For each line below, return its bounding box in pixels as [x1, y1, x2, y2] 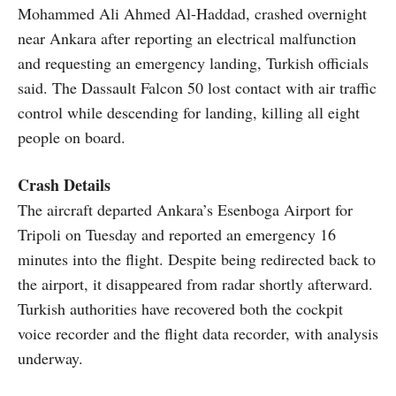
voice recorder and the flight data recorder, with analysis [18, 322, 378, 344]
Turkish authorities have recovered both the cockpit [18, 297, 343, 319]
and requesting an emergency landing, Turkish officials [18, 51, 369, 73]
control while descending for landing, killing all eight [18, 101, 360, 123]
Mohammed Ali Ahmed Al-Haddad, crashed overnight [18, 2, 367, 24]
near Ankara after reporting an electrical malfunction [18, 27, 356, 49]
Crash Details [18, 172, 110, 196]
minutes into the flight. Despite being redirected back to [18, 247, 376, 270]
